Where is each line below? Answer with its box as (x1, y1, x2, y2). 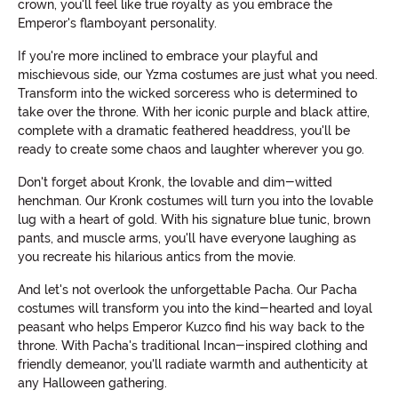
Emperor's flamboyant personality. (18, 16, 217, 31)
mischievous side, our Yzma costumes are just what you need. (18, 68, 378, 83)
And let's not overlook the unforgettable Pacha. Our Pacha (18, 283, 357, 298)
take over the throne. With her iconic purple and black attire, (18, 105, 370, 120)
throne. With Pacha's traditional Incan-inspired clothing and (18, 338, 368, 354)
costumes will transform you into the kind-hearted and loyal (18, 301, 372, 316)
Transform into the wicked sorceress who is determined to (18, 86, 357, 101)
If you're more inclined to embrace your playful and (18, 49, 318, 64)
